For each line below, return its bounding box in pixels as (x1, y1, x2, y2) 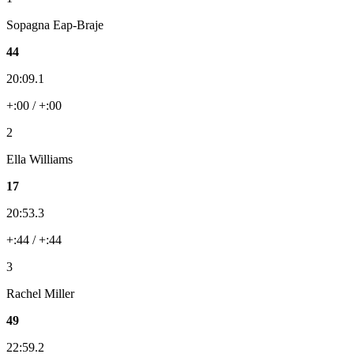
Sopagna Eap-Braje (6, 18, 104, 32)
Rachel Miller (6, 287, 74, 301)
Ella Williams (6, 153, 73, 167)
